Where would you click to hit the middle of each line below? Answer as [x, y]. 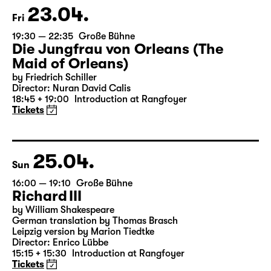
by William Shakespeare [63, 256]
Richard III [47, 242]
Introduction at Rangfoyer [131, 145]
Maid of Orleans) [70, 109]
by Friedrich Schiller [54, 123]
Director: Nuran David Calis [71, 134]
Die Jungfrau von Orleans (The [118, 95]
